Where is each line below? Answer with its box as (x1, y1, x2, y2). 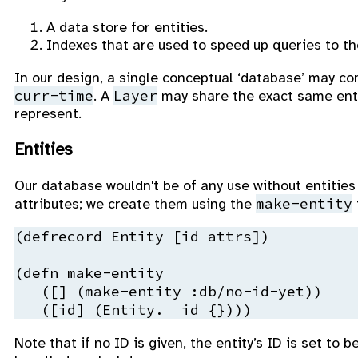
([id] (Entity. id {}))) (14, 300, 252, 319)
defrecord (23, 226, 102, 245)
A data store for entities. (46, 18, 208, 36)
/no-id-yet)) (217, 281, 322, 300)
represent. (14, 104, 82, 122)
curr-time (14, 86, 93, 105)
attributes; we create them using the (14, 194, 256, 213)
